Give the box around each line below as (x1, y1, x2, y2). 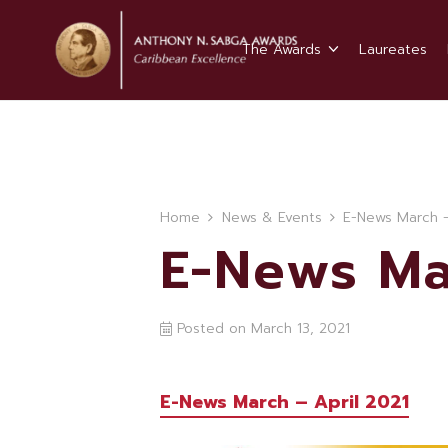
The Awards (241, 39, 321, 60)
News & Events (221, 207, 322, 228)
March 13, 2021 (251, 318, 351, 339)
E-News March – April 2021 (159, 388, 409, 416)
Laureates (358, 39, 427, 60)
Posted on (177, 318, 252, 339)
